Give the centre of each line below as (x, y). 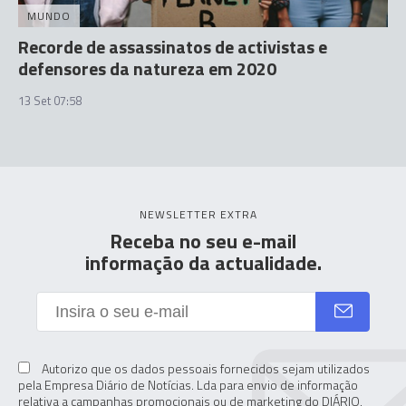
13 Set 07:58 (50, 101)
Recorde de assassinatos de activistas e (173, 47)
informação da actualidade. (203, 263)
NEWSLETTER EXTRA (198, 214)
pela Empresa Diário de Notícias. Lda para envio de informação (188, 385)
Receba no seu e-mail (203, 241)
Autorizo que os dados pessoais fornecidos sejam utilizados (204, 368)
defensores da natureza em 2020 (147, 68)
